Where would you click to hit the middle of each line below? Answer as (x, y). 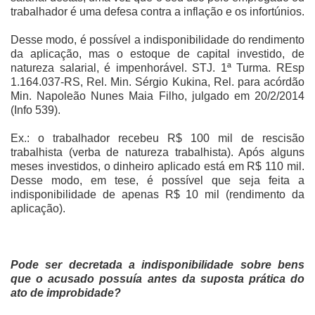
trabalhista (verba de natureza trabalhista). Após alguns (157, 152)
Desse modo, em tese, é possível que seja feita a (157, 180)
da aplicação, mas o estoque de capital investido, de (157, 53)
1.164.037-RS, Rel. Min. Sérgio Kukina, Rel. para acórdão (157, 82)
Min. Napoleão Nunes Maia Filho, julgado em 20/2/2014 (157, 96)
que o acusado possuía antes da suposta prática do (157, 278)
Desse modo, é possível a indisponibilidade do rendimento (157, 39)
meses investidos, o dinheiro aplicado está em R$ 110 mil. (157, 166)
